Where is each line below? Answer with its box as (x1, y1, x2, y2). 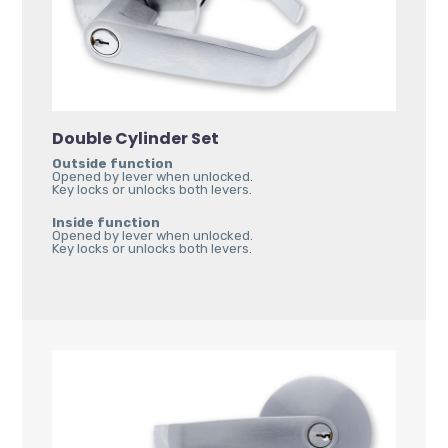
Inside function (52, 214, 161, 230)
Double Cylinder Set (52, 126, 220, 150)
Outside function (52, 155, 174, 171)
